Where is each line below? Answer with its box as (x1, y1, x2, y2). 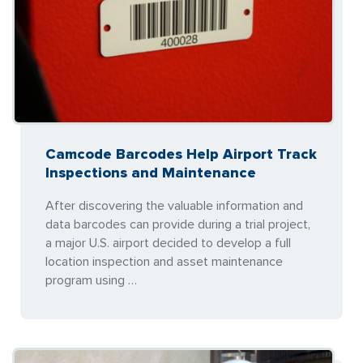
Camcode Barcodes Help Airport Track (45, 144, 317, 163)
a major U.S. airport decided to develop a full (45, 234, 291, 251)
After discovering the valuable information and (45, 197, 303, 214)
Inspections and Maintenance (45, 163, 256, 181)
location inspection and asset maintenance (45, 253, 283, 270)
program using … (45, 271, 137, 288)
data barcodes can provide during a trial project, (45, 216, 310, 233)
